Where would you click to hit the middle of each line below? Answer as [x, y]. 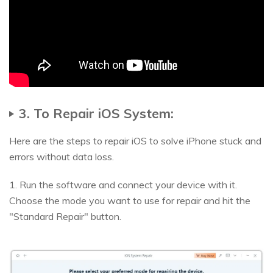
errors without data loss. [62, 156]
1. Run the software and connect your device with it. [123, 184]
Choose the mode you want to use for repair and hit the [130, 200]
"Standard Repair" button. [65, 216]
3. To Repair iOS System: [96, 113]
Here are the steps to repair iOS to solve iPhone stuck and [135, 140]
